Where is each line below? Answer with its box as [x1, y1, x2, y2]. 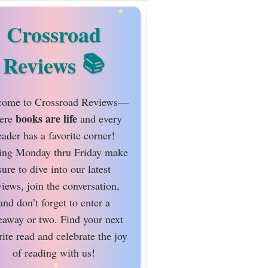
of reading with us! [13, 245, 95, 260]
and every [77, 111, 122, 126]
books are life [15, 111, 77, 126]
